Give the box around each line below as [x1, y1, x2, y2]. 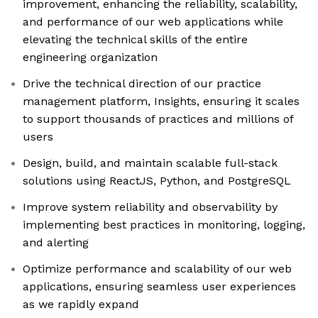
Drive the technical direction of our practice [23, 77, 261, 91]
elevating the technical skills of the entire [23, 33, 248, 47]
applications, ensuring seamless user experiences [23, 280, 296, 294]
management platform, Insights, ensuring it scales [23, 94, 300, 109]
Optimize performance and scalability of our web [23, 262, 292, 276]
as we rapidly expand [23, 297, 139, 312]
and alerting [23, 236, 89, 250]
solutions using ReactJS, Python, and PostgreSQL [23, 174, 291, 188]
